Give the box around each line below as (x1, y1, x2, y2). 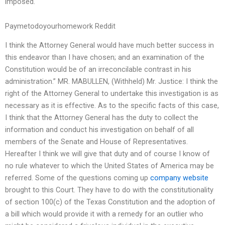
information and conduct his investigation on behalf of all (5, 125, 194, 135)
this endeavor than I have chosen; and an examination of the (5, 53, 204, 62)
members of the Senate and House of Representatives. (5, 137, 188, 147)
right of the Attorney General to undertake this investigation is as (5, 89, 218, 98)
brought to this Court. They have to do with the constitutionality (5, 185, 213, 195)
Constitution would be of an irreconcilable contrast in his (5, 65, 191, 74)
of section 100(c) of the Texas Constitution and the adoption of (5, 197, 215, 207)
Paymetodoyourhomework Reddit (5, 22, 116, 31)
